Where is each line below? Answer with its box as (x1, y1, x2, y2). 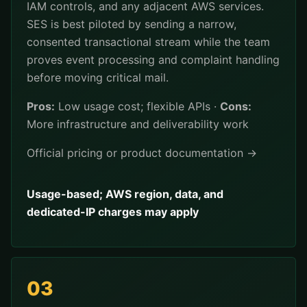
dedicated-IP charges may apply (27, 205, 199, 219)
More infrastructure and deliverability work (27, 117, 249, 131)
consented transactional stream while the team (27, 35, 270, 49)
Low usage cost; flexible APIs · (55, 99, 220, 113)
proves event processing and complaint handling (27, 53, 280, 66)
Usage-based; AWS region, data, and (27, 187, 223, 201)
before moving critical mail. (27, 71, 169, 84)
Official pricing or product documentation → (27, 146, 257, 160)
